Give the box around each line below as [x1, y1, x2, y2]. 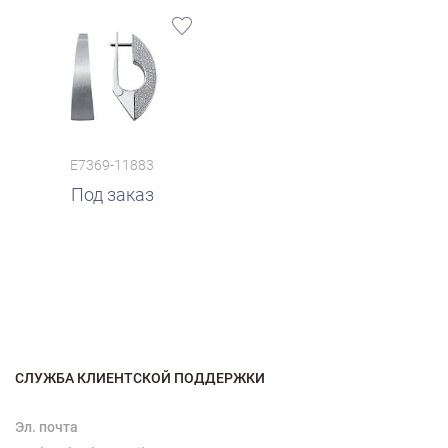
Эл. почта [15, 418, 78, 435]
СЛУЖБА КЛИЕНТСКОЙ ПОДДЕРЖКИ [15, 369, 265, 386]
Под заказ [70, 183, 154, 205]
